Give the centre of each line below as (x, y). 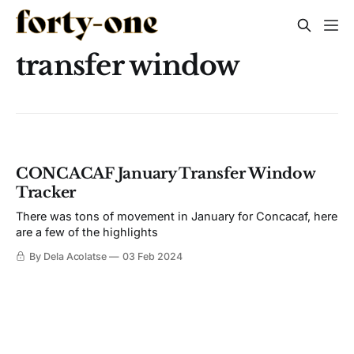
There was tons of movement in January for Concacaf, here (177, 217)
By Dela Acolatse (68, 257)
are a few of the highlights (87, 232)
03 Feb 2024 (153, 257)
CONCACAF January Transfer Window (166, 174)
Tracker (46, 193)
